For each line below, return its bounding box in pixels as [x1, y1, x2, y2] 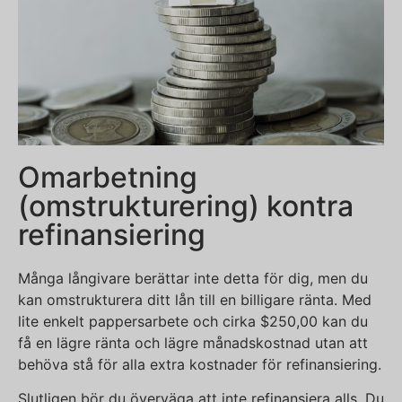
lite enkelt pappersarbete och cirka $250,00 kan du [18, 312, 368, 331]
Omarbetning [18, 160, 197, 196]
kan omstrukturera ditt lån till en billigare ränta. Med [18, 291, 371, 310]
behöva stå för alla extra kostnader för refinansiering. [18, 355, 381, 374]
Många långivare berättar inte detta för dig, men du [18, 269, 368, 288]
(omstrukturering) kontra [18, 188, 354, 224]
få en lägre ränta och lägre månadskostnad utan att [18, 334, 368, 353]
